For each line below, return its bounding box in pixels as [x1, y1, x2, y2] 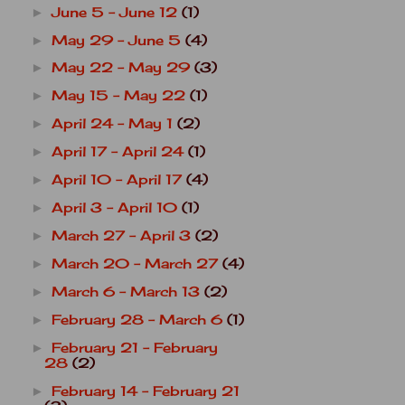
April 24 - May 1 [51, 116, 177, 133]
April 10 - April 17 [51, 172, 186, 189]
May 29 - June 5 [51, 32, 185, 49]
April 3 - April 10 [51, 200, 182, 217]
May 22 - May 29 [51, 60, 194, 77]
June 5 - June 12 [51, 4, 182, 21]
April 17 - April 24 [51, 144, 188, 161]
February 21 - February [51, 340, 218, 356]
